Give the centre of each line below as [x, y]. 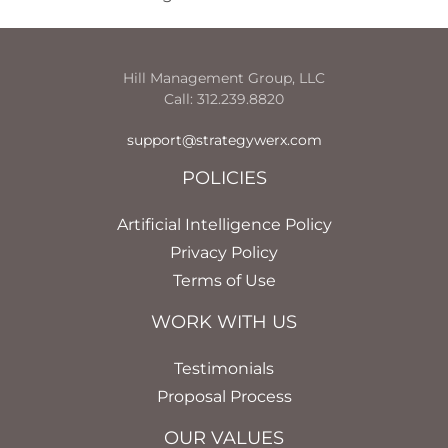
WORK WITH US [224, 321]
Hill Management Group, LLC [224, 77]
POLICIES [224, 177]
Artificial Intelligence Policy [224, 224]
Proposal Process [224, 396]
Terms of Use [224, 280]
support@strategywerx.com [224, 139]
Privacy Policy [224, 252]
